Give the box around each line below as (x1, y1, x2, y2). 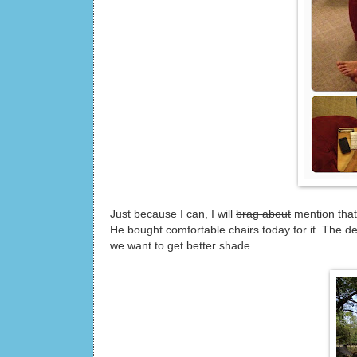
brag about (236, 207, 291, 220)
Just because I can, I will (110, 207, 236, 220)
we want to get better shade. (110, 239, 253, 252)
